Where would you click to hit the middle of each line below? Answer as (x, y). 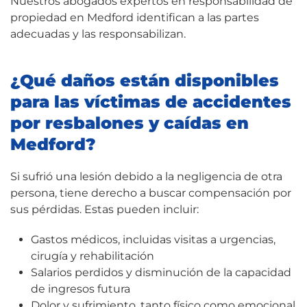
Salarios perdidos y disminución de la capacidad (161, 272)
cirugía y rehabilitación (93, 256)
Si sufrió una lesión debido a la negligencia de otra (146, 176)
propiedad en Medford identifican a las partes (135, 17)
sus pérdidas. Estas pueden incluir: (105, 209)
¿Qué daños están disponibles (145, 80)
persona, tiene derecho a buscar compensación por (151, 193)
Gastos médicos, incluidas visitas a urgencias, (153, 239)
